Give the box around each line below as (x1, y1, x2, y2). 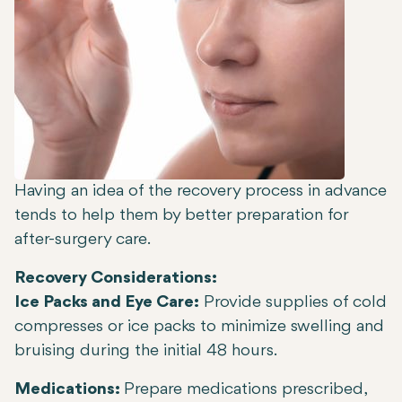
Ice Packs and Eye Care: (14, 293, 199, 312)
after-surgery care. (14, 231, 151, 249)
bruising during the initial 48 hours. (14, 342, 277, 361)
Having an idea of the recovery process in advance (14, 182, 387, 201)
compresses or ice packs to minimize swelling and (14, 318, 384, 336)
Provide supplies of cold (199, 293, 387, 312)
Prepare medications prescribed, (124, 380, 366, 399)
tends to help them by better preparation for (14, 206, 348, 225)
